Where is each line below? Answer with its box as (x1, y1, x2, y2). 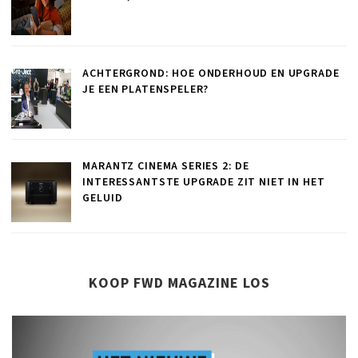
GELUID (82, 190, 123, 207)
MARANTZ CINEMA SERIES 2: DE (82, 158, 250, 175)
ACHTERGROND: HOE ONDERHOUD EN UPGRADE (82, 65, 340, 82)
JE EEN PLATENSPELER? (82, 81, 209, 97)
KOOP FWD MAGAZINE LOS (88, 273, 270, 294)
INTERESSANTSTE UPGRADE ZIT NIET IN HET (82, 174, 325, 191)
